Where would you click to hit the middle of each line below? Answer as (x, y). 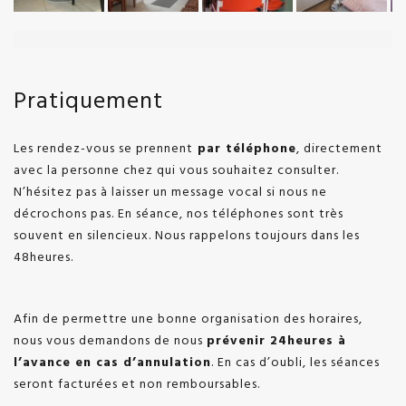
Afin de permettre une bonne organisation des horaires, (188, 319)
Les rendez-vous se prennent (103, 149)
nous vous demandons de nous (110, 341)
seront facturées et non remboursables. (137, 384)
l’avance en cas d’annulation (112, 362)
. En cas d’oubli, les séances (295, 362)
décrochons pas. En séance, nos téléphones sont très (179, 214)
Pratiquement (88, 101)
